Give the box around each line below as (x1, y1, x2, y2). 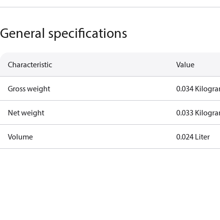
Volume (8, 132, 33, 141)
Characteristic (8, 59, 52, 69)
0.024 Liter (176, 132, 210, 141)
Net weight (8, 108, 44, 117)
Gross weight (8, 83, 50, 93)
